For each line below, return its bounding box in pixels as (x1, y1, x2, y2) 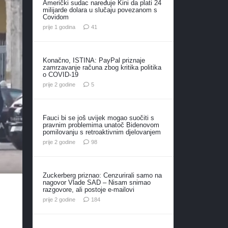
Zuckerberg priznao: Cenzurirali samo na (42, 171, 162, 179)
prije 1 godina (42, 23, 75, 30)
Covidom (42, 13, 69, 21)
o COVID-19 (42, 70, 78, 78)
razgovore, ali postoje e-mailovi (42, 185, 134, 193)
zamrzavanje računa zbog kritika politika (42, 63, 161, 71)
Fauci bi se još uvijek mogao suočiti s (42, 113, 154, 122)
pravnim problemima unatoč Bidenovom (42, 121, 159, 129)
